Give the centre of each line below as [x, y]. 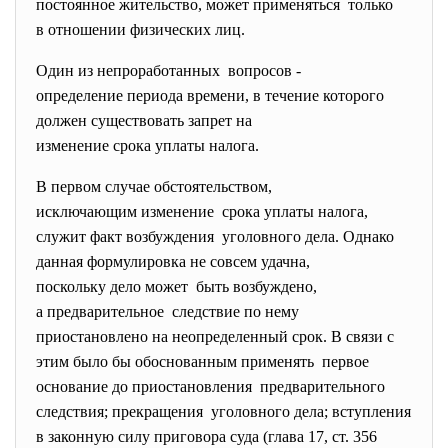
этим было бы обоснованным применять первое [202, 361]
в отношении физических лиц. [140, 29]
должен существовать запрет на [144, 120]
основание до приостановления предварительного [210, 386]
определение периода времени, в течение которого [210, 95]
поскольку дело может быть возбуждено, [176, 286]
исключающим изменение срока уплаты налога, [202, 211]
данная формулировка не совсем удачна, [173, 261]
